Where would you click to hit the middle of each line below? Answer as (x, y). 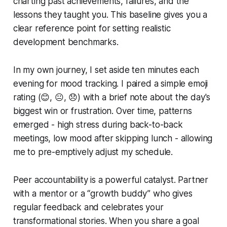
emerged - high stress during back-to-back (98, 124)
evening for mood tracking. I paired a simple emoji (110, 83)
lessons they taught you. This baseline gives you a (110, 14)
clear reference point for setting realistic (92, 28)
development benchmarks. (66, 42)
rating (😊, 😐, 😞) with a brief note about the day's (112, 97)
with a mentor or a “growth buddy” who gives (103, 193)
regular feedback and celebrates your (88, 207)
